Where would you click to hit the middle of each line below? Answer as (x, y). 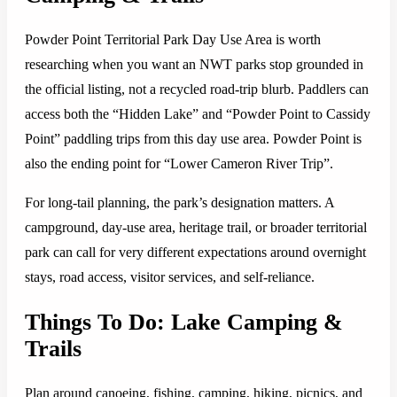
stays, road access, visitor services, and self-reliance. (170, 277)
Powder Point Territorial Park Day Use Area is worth (173, 40)
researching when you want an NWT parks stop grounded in (194, 65)
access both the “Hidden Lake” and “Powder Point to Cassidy (198, 114)
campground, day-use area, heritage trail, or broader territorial (196, 228)
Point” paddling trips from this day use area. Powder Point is (193, 139)
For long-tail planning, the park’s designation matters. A (179, 203)
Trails (53, 348)
